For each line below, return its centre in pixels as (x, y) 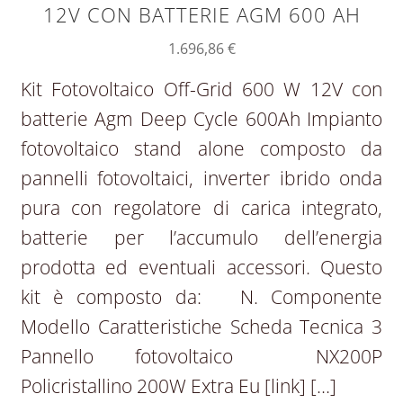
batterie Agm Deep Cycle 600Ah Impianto (201, 119)
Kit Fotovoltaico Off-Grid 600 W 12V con (201, 90)
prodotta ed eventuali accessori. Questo (201, 268)
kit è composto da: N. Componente (201, 297)
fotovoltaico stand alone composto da (201, 149)
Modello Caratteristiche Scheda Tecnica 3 (201, 327)
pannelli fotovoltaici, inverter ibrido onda (201, 179)
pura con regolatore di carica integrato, (201, 208)
